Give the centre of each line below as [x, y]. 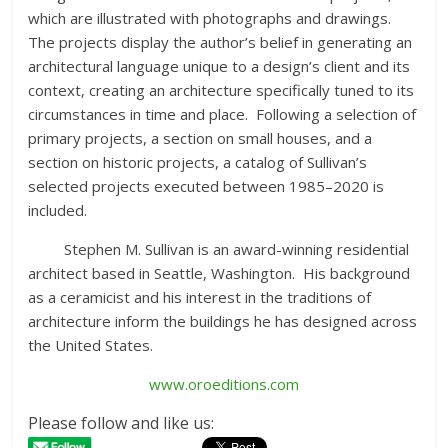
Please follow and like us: [121, 423]
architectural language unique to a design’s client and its [219, 66]
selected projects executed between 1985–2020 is [206, 186]
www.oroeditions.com [223, 384]
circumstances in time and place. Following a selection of [222, 114]
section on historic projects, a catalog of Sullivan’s [198, 162]
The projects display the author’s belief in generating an [220, 42]
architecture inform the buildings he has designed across [223, 321]
